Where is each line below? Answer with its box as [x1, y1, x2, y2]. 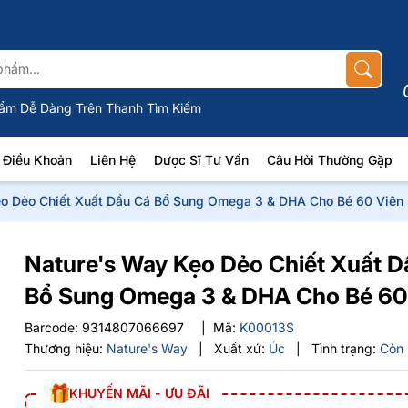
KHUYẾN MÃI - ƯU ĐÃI [69, 385, 210, 401]
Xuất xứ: [214, 341, 266, 356]
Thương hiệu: [25, 341, 104, 356]
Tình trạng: [311, 341, 377, 356]
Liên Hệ [89, 151, 136, 168]
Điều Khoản [2, 151, 72, 168]
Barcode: [25, 320, 83, 335]
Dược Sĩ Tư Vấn [153, 151, 249, 168]
